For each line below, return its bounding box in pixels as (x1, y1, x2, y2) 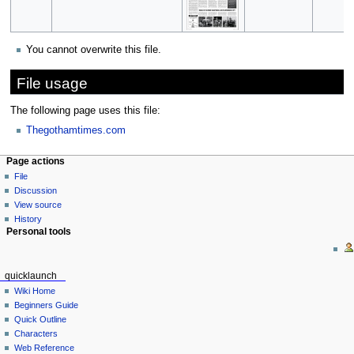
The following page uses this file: (9, 105, 160, 117)
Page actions (6, 156, 65, 166)
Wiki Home (14, 286, 56, 296)
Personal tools (6, 227, 71, 237)
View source (14, 200, 62, 210)
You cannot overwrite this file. (26, 43, 161, 55)
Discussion (14, 186, 58, 196)
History (14, 214, 43, 224)
